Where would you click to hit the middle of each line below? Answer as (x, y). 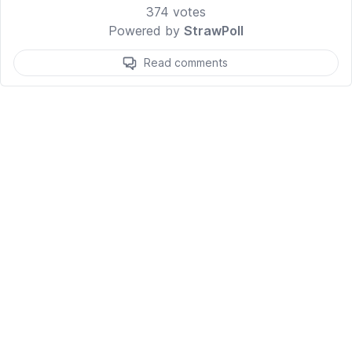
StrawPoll (214, 31)
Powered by (146, 31)
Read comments (185, 62)
